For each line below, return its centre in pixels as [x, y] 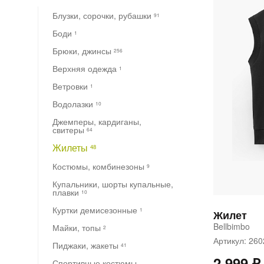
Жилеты [71, 148]
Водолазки [74, 104]
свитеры [70, 130]
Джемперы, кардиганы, [97, 121]
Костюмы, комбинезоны [100, 166]
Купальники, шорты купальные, [113, 184]
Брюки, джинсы [83, 51]
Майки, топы [78, 227]
